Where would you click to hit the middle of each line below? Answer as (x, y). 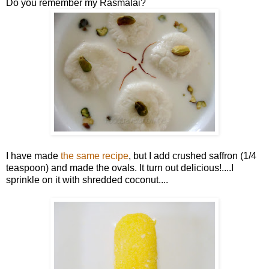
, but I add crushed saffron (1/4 (192, 156)
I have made (33, 156)
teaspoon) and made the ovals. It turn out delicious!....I (120, 168)
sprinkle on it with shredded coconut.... (87, 180)
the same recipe (95, 156)
